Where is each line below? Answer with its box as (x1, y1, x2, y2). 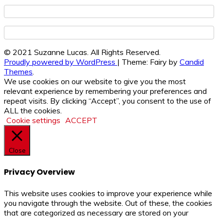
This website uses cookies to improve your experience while (4, 188, 212, 199)
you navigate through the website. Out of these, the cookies (4, 198, 212, 208)
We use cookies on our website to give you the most (4, 76, 186, 86)
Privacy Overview (4, 166, 75, 178)
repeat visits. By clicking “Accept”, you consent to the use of (4, 95, 211, 106)
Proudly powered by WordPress (4, 56, 117, 67)
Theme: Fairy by (122, 56, 180, 67)
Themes (4, 66, 33, 76)
